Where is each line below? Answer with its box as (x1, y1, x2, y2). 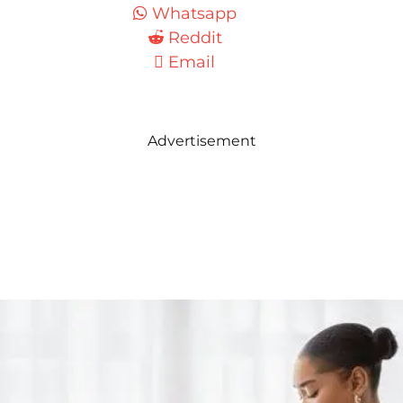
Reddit (167, 27, 222, 48)
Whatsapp (151, 3, 237, 23)
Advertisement (147, 131, 256, 149)
